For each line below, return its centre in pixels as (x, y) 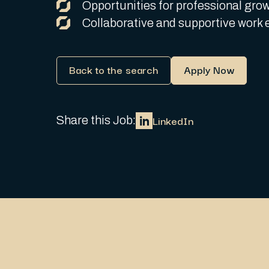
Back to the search (113, 69)
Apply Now (209, 69)
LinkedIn (173, 120)
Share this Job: (96, 120)
